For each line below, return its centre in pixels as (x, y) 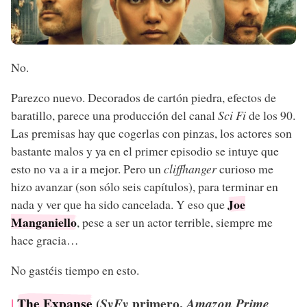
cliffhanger (190, 168)
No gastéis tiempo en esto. (75, 270)
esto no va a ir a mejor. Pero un (87, 168)
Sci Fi (232, 115)
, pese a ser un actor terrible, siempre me (175, 222)
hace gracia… (45, 240)
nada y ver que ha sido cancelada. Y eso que (119, 204)
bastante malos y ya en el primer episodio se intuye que (145, 150)
